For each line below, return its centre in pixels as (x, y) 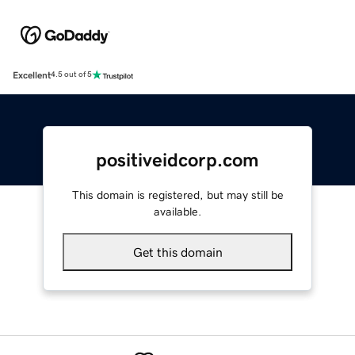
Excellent (32, 75)
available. (177, 211)
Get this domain (177, 252)
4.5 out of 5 (71, 75)
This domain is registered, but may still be (177, 195)
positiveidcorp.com (177, 160)
